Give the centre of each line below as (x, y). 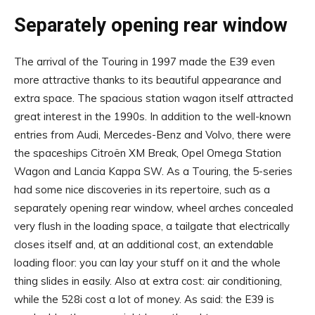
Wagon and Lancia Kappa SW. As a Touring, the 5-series (153, 172)
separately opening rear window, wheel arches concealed (154, 208)
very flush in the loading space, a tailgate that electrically (152, 226)
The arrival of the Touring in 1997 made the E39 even (144, 62)
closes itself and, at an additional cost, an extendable (144, 245)
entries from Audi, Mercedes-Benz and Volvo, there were (153, 135)
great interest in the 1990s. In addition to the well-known (153, 117)
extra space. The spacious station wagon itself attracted (154, 98)
